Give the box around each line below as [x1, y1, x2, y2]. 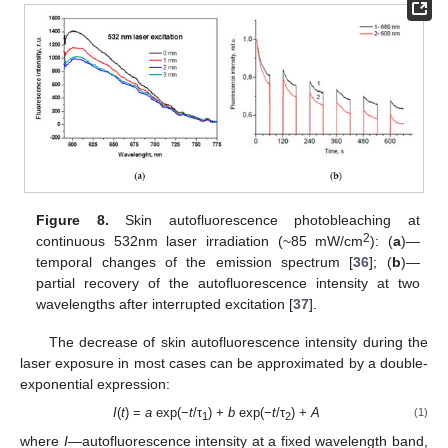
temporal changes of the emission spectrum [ [36, 254, 354, 271]
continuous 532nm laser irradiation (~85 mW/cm [36, 233, 364, 250]
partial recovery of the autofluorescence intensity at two [36, 275, 420, 292]
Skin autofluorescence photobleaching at [108, 212, 420, 229]
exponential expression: [20, 376, 170, 393]
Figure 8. [36, 212, 109, 229]
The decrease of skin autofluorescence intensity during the [48, 334, 428, 351]
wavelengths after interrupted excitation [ [36, 296, 294, 313]
